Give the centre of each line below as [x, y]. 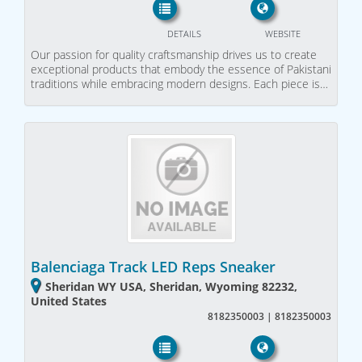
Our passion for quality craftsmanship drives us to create [174, 54]
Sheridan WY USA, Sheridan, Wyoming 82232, [171, 287]
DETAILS [184, 33]
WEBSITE [282, 33]
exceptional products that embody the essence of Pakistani [181, 69]
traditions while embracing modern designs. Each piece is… [179, 83]
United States [69, 301]
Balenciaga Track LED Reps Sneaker [153, 267]
